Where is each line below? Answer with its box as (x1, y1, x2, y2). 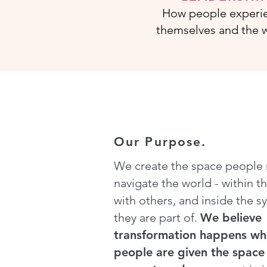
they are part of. (114, 210, 200, 225)
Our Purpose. (114, 134, 207, 149)
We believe (200, 210, 262, 225)
